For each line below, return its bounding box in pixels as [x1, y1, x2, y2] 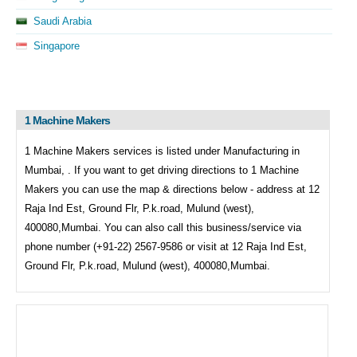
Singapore [33, 40, 80, 52]
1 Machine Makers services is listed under [25, 145, 223, 157]
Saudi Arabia [33, 15, 92, 27]
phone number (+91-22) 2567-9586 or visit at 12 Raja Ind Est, [25, 241, 307, 253]
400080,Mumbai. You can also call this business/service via [25, 222, 301, 233]
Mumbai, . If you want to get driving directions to [25, 164, 251, 176]
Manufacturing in [223, 145, 300, 157]
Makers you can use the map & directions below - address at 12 [25, 183, 320, 195]
